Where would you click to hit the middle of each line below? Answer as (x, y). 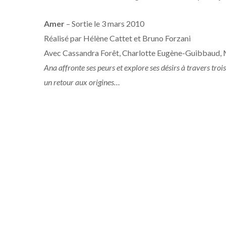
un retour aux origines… (82, 82)
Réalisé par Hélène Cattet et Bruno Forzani (117, 38)
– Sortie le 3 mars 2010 (104, 24)
